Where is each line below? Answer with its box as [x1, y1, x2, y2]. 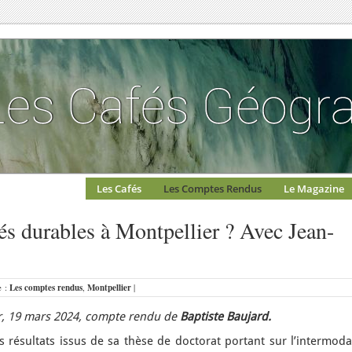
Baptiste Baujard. [177, 310, 271, 324]
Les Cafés [97, 181, 141, 196]
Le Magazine [284, 181, 344, 196]
